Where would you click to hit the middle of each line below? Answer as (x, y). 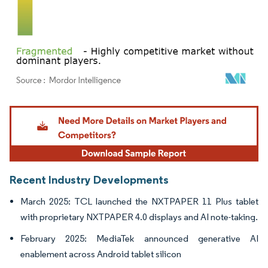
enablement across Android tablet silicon (101, 254)
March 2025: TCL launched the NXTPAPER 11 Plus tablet (139, 201)
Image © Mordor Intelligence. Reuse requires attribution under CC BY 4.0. (127, 107)
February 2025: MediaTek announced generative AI (139, 238)
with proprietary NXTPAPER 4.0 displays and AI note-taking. (139, 217)
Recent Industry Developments (89, 179)
